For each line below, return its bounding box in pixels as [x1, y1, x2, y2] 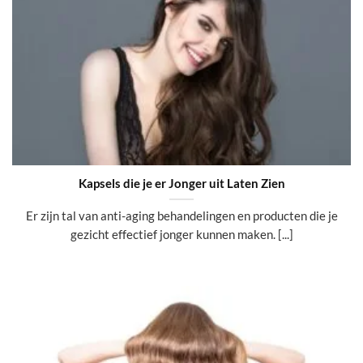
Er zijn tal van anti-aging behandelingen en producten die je [25, 207, 338, 223]
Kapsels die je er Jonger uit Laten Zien [78, 176, 285, 191]
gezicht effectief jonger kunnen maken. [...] [70, 226, 293, 241]
